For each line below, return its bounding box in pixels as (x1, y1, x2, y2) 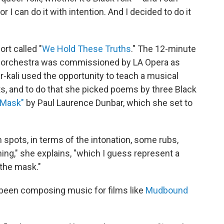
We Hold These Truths (42, 43, 131, 54)
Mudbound (143, 185, 188, 195)
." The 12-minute (131, 43, 196, 54)
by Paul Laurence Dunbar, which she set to (24, 97, 192, 108)
